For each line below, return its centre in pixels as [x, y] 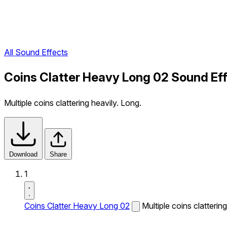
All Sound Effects [36, 52]
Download [23, 154]
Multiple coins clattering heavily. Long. [73, 103]
